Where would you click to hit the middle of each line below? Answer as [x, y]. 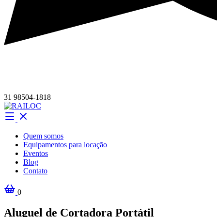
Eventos [36, 153]
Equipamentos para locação [65, 144]
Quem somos [43, 136]
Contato [35, 170]
